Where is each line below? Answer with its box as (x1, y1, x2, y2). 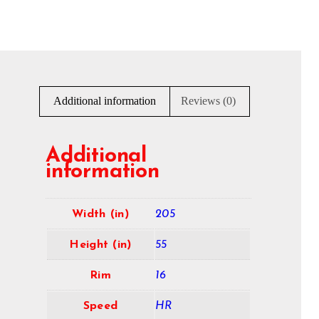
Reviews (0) (180, 95, 236, 108)
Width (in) (72, 209, 129, 221)
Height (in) (69, 239, 132, 251)
